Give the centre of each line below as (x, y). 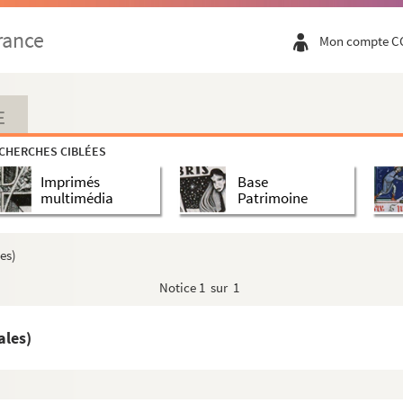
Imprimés (70, 181)
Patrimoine (272, 197)
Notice (179, 287)
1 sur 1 (219, 287)
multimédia (77, 197)
